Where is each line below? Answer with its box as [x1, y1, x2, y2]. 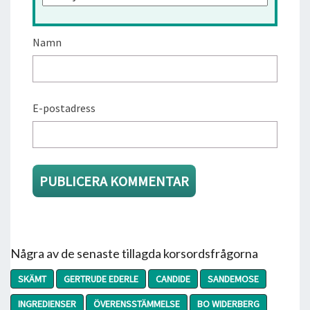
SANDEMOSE [208, 272, 259, 285]
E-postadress [33, 100, 95, 115]
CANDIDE [156, 272, 190, 285]
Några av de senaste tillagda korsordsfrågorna [10, 245, 258, 261]
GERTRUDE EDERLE [64, 272, 138, 285]
